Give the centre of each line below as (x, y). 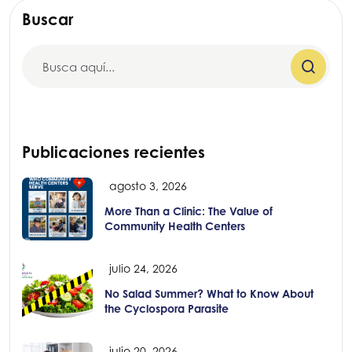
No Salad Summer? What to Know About (209, 294)
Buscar (48, 20)
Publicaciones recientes (114, 152)
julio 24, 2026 (143, 269)
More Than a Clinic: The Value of (189, 211)
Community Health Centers (175, 226)
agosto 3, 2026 (148, 186)
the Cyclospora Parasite (167, 309)
